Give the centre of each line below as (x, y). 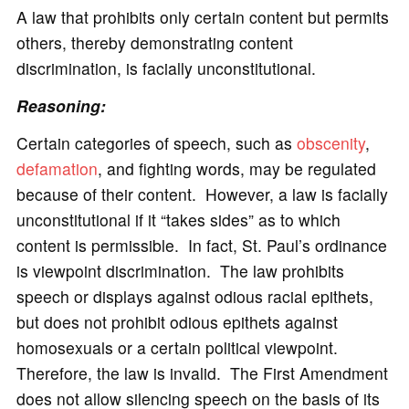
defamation (57, 169)
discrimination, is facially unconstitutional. (166, 68)
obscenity (330, 143)
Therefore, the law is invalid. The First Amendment (202, 373)
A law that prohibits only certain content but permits (202, 16)
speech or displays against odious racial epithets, (194, 297)
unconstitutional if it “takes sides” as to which (178, 220)
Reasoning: (61, 105)
